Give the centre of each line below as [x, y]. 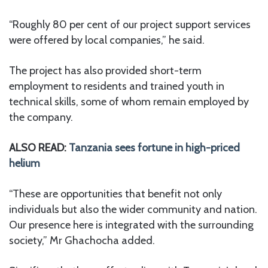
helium [25, 164]
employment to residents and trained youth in [117, 86]
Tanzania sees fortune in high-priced [154, 148]
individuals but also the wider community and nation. [133, 210]
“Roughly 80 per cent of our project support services [130, 25]
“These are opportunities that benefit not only [115, 194]
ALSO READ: [39, 148]
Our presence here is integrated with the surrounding [131, 225]
